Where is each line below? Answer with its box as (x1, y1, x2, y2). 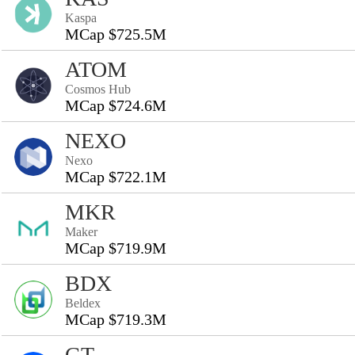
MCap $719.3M (65, 311, 166, 328)
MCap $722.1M (65, 168, 166, 185)
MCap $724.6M (65, 97, 166, 114)
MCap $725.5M (65, 25, 166, 43)
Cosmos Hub (65, 82, 131, 96)
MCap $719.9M (65, 239, 166, 257)
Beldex (65, 296, 101, 310)
